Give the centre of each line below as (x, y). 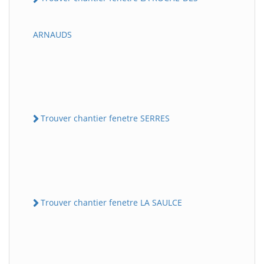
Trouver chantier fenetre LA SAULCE (111, 202)
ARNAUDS (52, 34)
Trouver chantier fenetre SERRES (105, 118)
